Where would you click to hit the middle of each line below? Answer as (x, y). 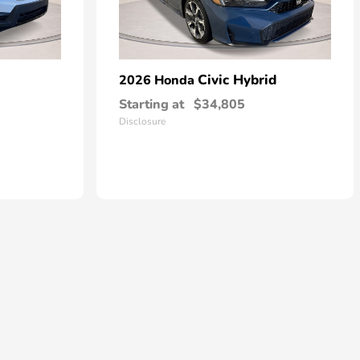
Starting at (151, 104)
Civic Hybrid (237, 80)
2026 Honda (158, 80)
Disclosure (142, 121)
